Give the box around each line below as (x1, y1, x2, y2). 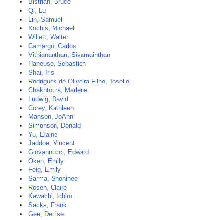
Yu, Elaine (28, 131, 57, 138)
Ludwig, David (28, 95, 68, 103)
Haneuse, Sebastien (28, 60, 86, 67)
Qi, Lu (28, 7, 46, 14)
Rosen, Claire (28, 184, 67, 191)
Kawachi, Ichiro (28, 192, 72, 200)
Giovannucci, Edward (28, 148, 89, 156)
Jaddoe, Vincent (28, 139, 75, 147)
